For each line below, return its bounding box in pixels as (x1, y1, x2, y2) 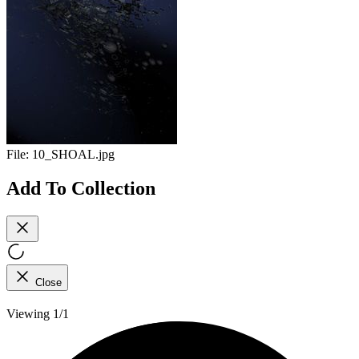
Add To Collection (6, 177, 155, 199)
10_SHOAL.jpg (32, 147, 115, 162)
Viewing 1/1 (6, 306, 69, 321)
